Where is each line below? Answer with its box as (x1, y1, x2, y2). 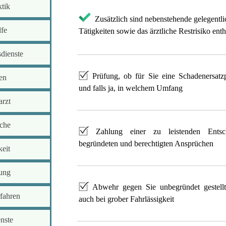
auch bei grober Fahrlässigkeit (78, 194, 174, 203)
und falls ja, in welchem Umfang (78, 83, 183, 92)
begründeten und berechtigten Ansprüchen (78, 139, 213, 148)
